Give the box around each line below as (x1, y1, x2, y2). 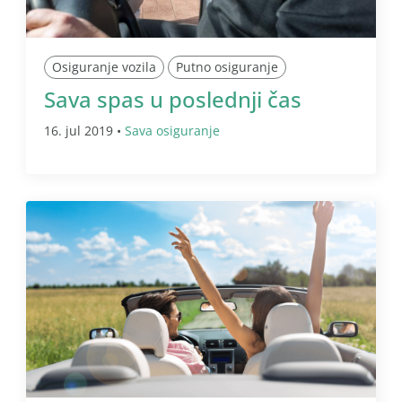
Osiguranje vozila (52, 57, 156, 75)
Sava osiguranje (125, 121, 220, 139)
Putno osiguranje (176, 57, 278, 75)
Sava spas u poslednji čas (44, 83, 301, 114)
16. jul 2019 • (44, 121, 125, 139)
